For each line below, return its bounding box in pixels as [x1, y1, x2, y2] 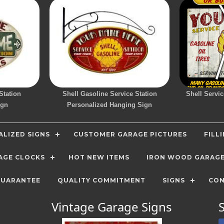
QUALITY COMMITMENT [57, 176, 145, 184]
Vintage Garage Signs [51, 198, 172, 215]
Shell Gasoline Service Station [62, 90, 157, 97]
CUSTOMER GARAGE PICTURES [73, 130, 187, 138]
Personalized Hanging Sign [67, 101, 152, 108]
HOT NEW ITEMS [68, 153, 129, 161]
